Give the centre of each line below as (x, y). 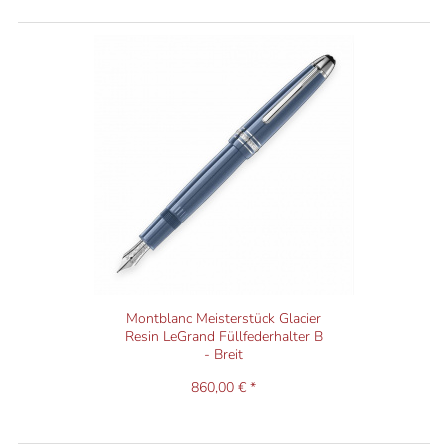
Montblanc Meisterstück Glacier (224, 319)
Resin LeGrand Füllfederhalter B (223, 337)
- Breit (224, 355)
